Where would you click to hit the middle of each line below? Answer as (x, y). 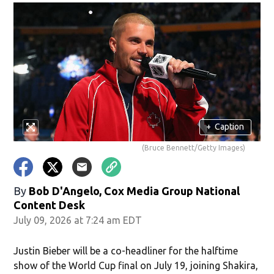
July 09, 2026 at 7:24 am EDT (78, 220)
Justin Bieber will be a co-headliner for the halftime (126, 250)
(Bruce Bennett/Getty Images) (193, 147)
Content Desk (50, 205)
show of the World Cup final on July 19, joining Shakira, (136, 265)
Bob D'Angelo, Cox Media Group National (135, 191)
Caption (230, 127)
